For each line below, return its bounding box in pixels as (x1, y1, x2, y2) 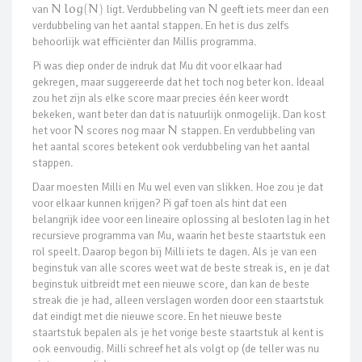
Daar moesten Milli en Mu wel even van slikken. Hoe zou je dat (32, 179, 323, 194)
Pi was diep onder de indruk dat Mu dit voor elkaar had (32, 58, 282, 73)
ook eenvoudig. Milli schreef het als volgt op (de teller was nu (32, 341, 319, 356)
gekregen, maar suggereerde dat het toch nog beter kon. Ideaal (32, 74, 325, 89)
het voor (32, 123, 74, 137)
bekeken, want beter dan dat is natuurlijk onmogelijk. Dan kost (32, 107, 326, 121)
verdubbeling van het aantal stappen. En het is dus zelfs (32, 18, 289, 32)
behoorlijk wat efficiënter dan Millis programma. (32, 34, 256, 48)
